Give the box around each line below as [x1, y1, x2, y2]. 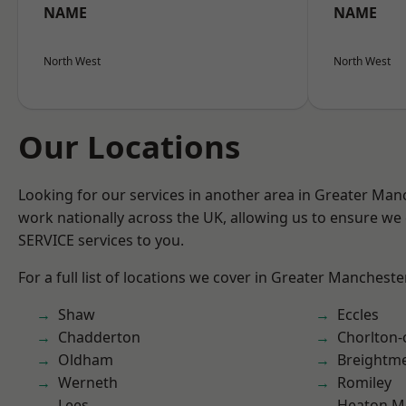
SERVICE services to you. [18, 230, 184, 250]
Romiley [337, 372, 391, 392]
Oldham [58, 350, 113, 370]
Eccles [337, 304, 379, 324]
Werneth [58, 372, 118, 392]
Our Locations [18, 125, 240, 168]
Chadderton [58, 327, 140, 347]
